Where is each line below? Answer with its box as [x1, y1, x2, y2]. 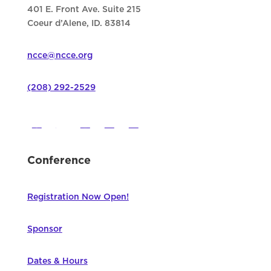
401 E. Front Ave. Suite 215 [27, 5, 141, 15]
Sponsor [27, 225, 62, 234]
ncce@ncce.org [27, 51, 93, 60]
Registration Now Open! [27, 193, 129, 202]
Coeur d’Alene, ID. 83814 [27, 19, 131, 28]
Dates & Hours [27, 257, 88, 266]
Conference [27, 155, 91, 167]
